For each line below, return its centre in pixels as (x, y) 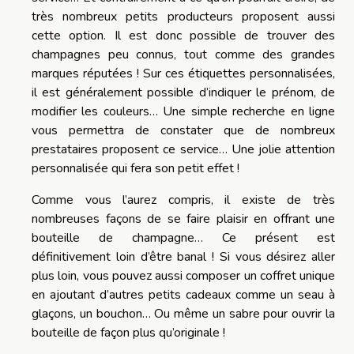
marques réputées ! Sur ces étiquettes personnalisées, (183, 74)
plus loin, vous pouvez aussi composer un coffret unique (183, 276)
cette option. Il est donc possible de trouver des (183, 36)
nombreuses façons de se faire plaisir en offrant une (183, 219)
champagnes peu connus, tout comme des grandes (183, 55)
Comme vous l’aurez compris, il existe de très (183, 200)
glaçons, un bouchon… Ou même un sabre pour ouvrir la (183, 314)
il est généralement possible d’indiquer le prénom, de (183, 93)
